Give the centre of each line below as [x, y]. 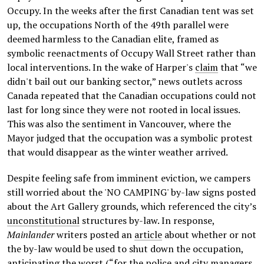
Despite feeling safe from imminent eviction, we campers [129, 178]
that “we [237, 67]
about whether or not [209, 235]
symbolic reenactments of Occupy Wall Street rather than [131, 53]
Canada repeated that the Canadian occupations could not [132, 95]
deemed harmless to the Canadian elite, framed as [113, 39]
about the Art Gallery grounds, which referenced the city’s [132, 206]
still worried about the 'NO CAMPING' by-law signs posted [131, 192]
